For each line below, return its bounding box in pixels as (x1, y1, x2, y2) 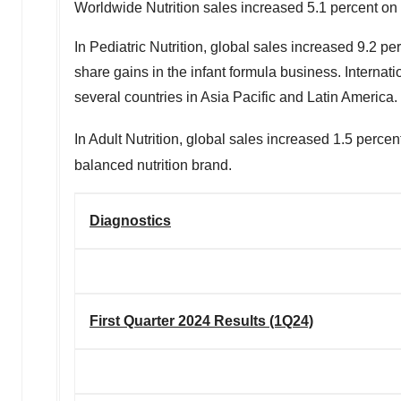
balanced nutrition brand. (74, 157, 235, 173)
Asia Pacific (200, 90, 276, 106)
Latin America (307, 90, 394, 106)
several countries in (74, 90, 200, 106)
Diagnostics (90, 212, 171, 228)
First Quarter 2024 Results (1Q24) (90, 312, 313, 328)
